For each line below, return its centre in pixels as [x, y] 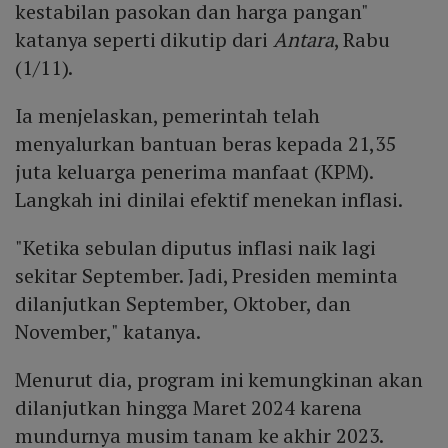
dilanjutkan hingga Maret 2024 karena [189, 408]
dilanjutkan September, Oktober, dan [183, 304]
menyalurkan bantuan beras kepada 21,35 [206, 144]
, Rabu [361, 40]
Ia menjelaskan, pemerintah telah [167, 116]
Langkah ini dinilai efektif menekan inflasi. [211, 200]
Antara [303, 40]
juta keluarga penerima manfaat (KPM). [194, 172]
